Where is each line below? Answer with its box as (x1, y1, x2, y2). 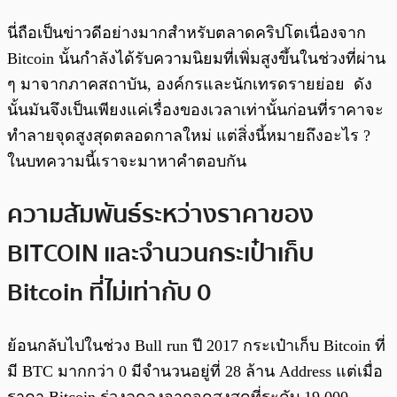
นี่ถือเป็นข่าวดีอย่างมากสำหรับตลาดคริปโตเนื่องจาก (7, 24, 366, 43)
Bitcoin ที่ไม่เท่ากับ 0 (7, 272, 212, 312)
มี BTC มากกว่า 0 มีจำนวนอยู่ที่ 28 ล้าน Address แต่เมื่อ (7, 362, 383, 380)
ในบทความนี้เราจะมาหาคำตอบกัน (7, 152, 246, 171)
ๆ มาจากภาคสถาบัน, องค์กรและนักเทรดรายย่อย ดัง (7, 75, 372, 94)
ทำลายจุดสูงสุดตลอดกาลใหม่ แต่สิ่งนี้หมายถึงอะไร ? (7, 127, 370, 145)
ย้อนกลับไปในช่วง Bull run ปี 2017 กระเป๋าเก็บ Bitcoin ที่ (7, 336, 385, 354)
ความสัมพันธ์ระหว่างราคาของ (7, 194, 314, 234)
